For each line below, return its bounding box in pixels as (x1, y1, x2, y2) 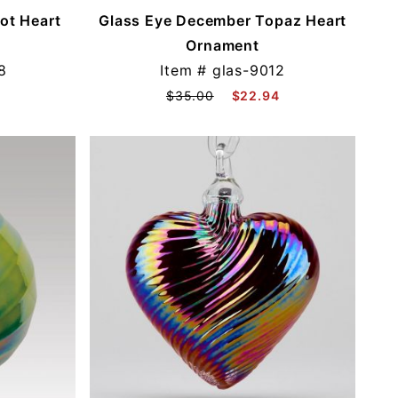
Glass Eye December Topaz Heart (99, 11, 347, 29)
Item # (160, 60, 212, 79)
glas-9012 (211, 60, 286, 79)
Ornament (186, 36, 259, 54)
